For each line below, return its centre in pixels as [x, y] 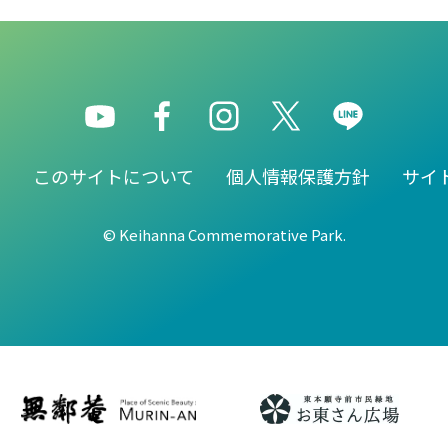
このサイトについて [113, 175]
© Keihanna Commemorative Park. [224, 234]
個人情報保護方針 [297, 175]
